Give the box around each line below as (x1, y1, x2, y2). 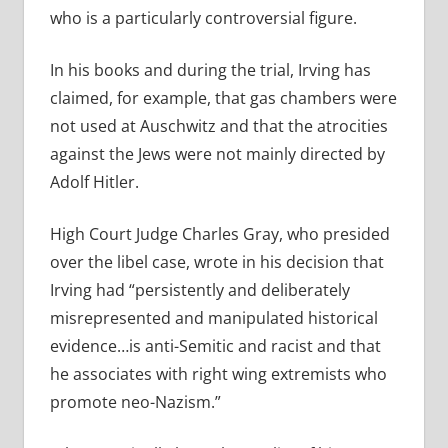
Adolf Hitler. (49, 171, 139, 194)
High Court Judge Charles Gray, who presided (49, 223, 390, 246)
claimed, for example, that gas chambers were (49, 87, 397, 110)
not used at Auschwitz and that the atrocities (49, 115, 388, 138)
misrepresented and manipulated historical (49, 307, 378, 330)
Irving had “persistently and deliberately (49, 279, 350, 302)
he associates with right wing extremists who (49, 363, 387, 386)
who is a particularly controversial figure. (49, 7, 357, 30)
